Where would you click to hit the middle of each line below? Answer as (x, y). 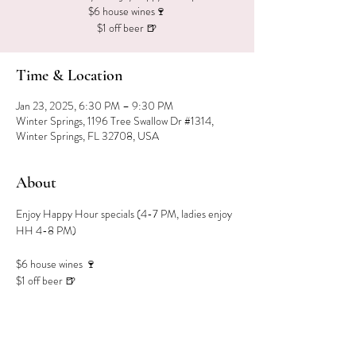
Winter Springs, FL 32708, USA (87, 136)
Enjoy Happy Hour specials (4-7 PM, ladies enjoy (125, 214)
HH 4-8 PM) (46, 230)
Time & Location (69, 75)
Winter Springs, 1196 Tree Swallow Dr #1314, (115, 121)
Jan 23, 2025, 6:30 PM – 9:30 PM (95, 106)
